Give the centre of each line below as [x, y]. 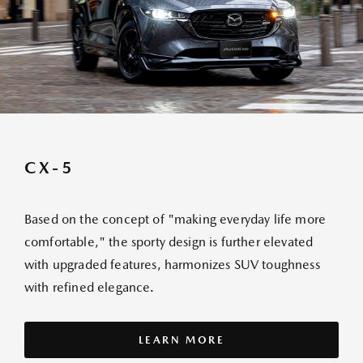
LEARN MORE [181, 340]
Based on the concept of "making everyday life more [175, 220]
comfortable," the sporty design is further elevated [169, 242]
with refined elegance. [90, 288]
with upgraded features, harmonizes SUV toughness [172, 265]
